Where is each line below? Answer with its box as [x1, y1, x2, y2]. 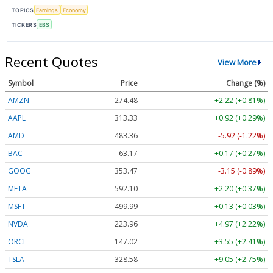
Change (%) [226, 78, 265, 89]
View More [217, 56, 257, 68]
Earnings [36, 6, 58, 13]
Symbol [8, 78, 34, 89]
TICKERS [12, 21, 37, 28]
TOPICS [12, 6, 34, 13]
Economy [62, 6, 86, 13]
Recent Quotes [5, 52, 98, 71]
